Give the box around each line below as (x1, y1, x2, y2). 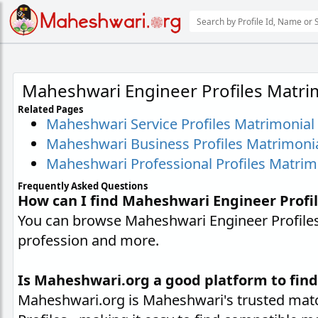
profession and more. (18, 231, 160, 250)
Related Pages (18, 103, 84, 116)
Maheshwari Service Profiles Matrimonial (46, 114, 315, 133)
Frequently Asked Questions (18, 180, 148, 192)
